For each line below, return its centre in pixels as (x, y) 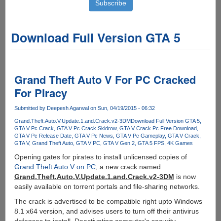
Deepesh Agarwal (68, 108)
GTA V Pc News (93, 136)
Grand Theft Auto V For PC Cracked (105, 79)
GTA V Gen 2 (119, 143)
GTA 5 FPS (151, 143)
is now (185, 177)
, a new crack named (128, 167)
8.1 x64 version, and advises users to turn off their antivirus (106, 211)
